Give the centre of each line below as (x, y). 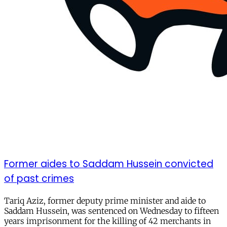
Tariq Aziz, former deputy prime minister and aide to (105, 200)
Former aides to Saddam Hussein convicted (109, 164)
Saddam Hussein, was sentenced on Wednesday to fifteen (111, 211)
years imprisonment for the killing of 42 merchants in (107, 221)
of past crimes (39, 178)
